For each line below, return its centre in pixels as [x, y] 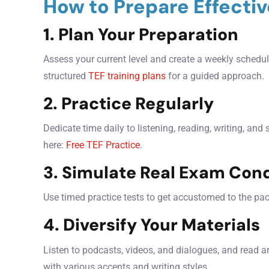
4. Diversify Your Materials [152, 225]
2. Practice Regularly [128, 103]
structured [66, 76]
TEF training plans [127, 76]
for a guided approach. [215, 76]
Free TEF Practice [103, 145]
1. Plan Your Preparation [141, 34]
